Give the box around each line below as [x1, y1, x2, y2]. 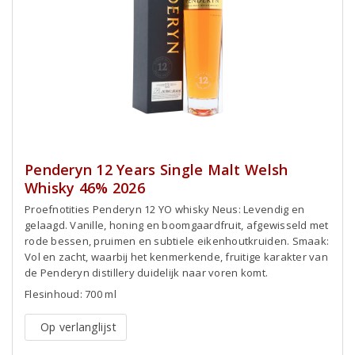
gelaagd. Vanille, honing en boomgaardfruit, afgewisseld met [25, 217, 329, 232]
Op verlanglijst [40, 319, 116, 334]
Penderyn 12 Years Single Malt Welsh [25, 159, 288, 179]
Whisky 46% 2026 [25, 177, 145, 197]
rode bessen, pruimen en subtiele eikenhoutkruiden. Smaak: [25, 233, 330, 248]
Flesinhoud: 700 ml [25, 286, 116, 301]
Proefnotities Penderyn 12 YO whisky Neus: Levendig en [25, 201, 305, 216]
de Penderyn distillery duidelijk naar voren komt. [25, 265, 269, 280]
